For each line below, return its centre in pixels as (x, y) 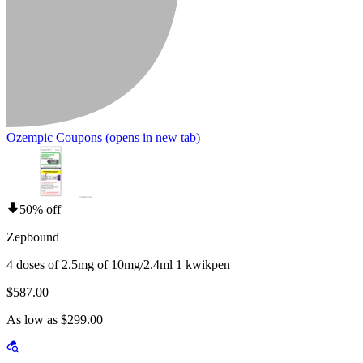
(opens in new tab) (151, 137)
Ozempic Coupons (54, 137)
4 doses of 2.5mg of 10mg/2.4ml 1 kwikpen (118, 264)
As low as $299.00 (55, 319)
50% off (40, 209)
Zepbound (33, 237)
